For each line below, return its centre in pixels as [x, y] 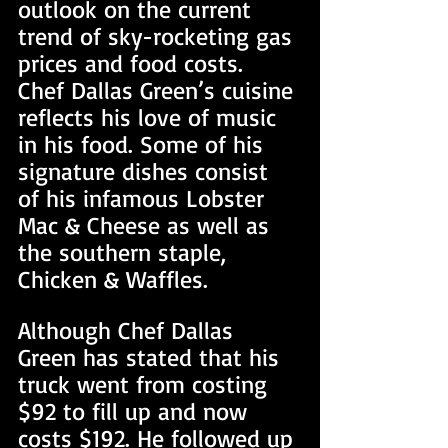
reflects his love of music [150, 117]
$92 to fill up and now [136, 411]
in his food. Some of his [144, 144]
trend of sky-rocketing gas [158, 36]
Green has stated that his [152, 357]
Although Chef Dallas [129, 330]
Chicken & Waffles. [113, 279]
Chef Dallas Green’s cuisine [159, 90]
